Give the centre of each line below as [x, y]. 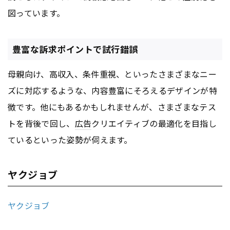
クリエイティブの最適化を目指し [154, 123]
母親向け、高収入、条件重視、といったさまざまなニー [112, 74]
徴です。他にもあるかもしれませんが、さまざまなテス [112, 107]
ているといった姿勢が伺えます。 [70, 140]
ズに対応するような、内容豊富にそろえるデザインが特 [113, 91]
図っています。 [36, 13]
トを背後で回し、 [41, 123]
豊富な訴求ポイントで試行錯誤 [75, 49]
